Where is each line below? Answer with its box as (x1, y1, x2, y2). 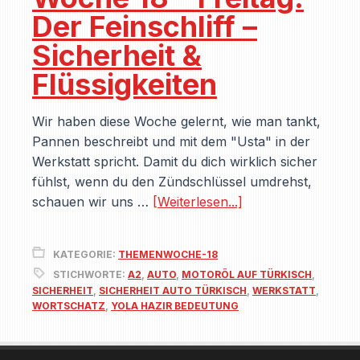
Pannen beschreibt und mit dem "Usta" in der (32, 133, 310, 149)
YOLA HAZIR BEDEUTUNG (111, 300, 239, 312)
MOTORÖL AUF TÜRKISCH (182, 268, 312, 280)
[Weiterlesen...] (153, 194, 243, 210)
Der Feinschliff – (32, 9, 257, 44)
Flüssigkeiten (32, 67, 217, 102)
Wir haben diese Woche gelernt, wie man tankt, (32, 113, 321, 129)
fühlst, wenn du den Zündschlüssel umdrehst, (32, 174, 312, 190)
